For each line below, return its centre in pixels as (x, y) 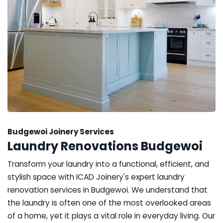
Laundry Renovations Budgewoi (105, 146)
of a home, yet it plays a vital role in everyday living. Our (111, 216)
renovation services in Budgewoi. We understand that (108, 190)
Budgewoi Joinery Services (61, 131)
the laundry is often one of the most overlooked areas (109, 203)
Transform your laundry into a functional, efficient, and (108, 164)
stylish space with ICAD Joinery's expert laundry (96, 177)
